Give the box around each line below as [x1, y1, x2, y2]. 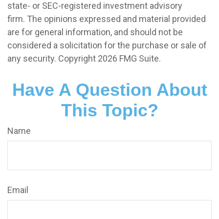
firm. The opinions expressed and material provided [7, 14, 206, 24]
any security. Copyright [7, 53, 98, 64]
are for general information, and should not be [7, 27, 183, 38]
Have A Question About [12, 80, 207, 100]
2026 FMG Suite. [98, 53, 161, 64]
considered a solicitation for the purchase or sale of [7, 40, 207, 51]
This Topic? [61, 100, 158, 121]
